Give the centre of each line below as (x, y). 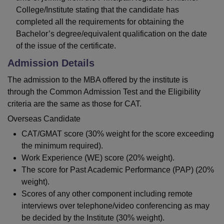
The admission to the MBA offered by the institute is (98, 80)
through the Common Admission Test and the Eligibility (104, 92)
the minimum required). (62, 146)
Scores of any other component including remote (107, 194)
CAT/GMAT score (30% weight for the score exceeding (118, 134)
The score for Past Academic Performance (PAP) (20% (118, 170)
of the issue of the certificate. (66, 46)
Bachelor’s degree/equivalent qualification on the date (111, 34)
